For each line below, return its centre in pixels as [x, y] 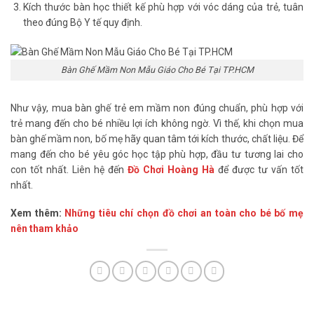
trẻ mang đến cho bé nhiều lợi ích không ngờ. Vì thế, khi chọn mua [157, 123]
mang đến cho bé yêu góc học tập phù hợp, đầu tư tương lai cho [157, 154]
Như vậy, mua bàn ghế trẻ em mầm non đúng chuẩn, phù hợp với [157, 108]
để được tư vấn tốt [259, 169]
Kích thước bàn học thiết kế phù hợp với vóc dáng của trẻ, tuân [163, 7]
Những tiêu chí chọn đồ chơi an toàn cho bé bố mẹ [184, 213]
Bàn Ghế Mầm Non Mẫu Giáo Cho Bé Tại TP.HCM [157, 69]
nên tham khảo [45, 229]
